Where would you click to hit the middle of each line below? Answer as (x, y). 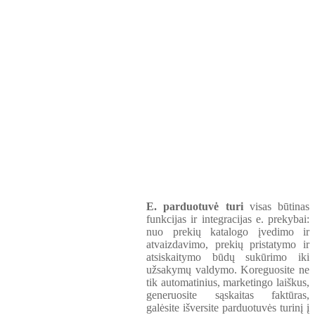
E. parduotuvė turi (195, 206)
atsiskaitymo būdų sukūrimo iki (228, 257)
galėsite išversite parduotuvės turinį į (228, 308)
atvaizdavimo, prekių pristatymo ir (228, 244)
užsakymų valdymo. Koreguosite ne (228, 270)
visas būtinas (276, 206)
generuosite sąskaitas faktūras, (228, 295)
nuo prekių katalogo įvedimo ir (228, 232)
